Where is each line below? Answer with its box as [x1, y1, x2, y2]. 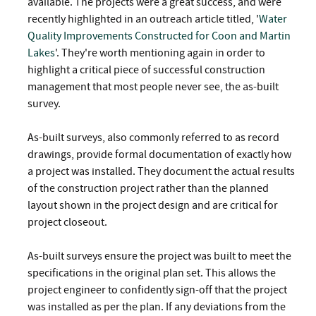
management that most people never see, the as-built [28, 80, 279, 93]
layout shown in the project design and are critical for [28, 198, 278, 212]
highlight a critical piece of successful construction [28, 63, 265, 76]
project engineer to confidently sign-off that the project [28, 283, 287, 296]
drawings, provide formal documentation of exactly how [28, 147, 291, 161]
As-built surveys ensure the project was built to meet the [28, 249, 291, 262]
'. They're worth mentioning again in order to [55, 46, 265, 59]
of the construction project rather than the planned [28, 181, 269, 195]
